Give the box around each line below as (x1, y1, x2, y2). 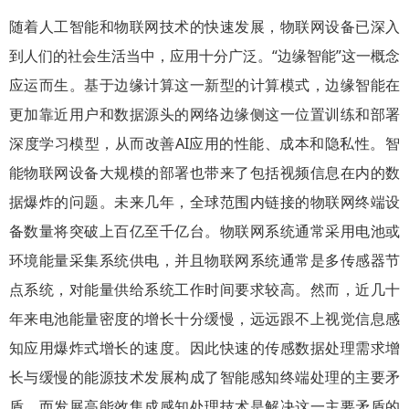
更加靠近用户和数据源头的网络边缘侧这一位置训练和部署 (9, 104, 400, 124)
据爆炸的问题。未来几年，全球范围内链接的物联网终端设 (9, 192, 400, 212)
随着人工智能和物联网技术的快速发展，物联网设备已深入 (9, 16, 400, 37)
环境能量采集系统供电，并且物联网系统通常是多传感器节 (9, 250, 400, 270)
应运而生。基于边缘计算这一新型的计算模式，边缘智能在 (9, 75, 400, 95)
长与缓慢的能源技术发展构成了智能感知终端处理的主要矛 (9, 367, 400, 387)
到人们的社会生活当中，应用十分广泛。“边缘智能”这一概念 (9, 46, 400, 66)
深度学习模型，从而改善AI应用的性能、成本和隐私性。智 (9, 133, 400, 153)
